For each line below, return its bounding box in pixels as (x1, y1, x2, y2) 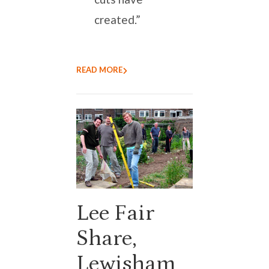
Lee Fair (76, 200, 154, 226)
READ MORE (76, 65, 122, 75)
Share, (76, 225, 137, 251)
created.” (94, 13, 141, 27)
